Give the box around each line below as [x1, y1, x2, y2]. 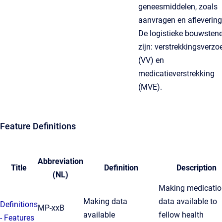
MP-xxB [38, 203, 64, 213]
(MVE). [138, 82, 162, 92]
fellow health [159, 210, 204, 220]
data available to [159, 197, 217, 206]
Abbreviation [38, 157, 83, 166]
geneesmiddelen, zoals [138, 2, 218, 11]
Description [176, 163, 217, 172]
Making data [83, 197, 127, 206]
